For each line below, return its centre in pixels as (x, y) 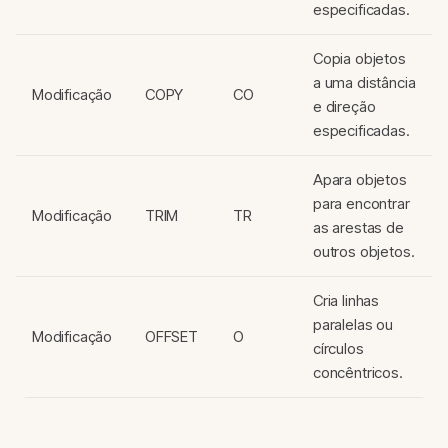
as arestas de (358, 227)
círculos (338, 348)
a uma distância (364, 82)
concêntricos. (358, 372)
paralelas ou (353, 324)
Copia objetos (359, 58)
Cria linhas (346, 300)
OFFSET (171, 336)
